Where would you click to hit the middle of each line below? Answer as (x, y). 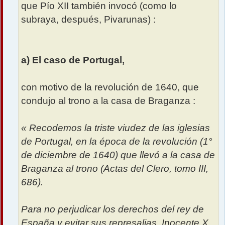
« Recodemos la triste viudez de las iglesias (116, 128)
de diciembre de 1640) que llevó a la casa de (118, 155)
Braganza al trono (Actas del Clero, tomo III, (115, 168)
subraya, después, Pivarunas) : (88, 19)
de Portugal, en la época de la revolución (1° (117, 141)
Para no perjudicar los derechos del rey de (113, 209)
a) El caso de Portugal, (73, 60)
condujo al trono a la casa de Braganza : (108, 100)
